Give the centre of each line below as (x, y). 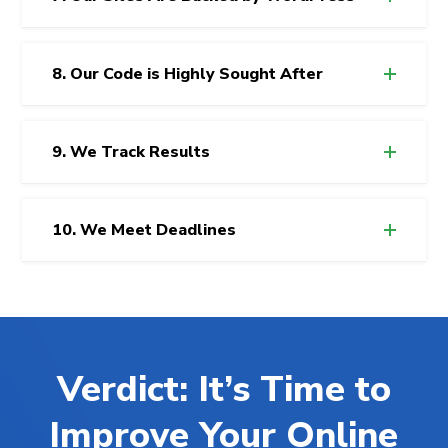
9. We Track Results (131, 151)
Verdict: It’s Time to (223, 389)
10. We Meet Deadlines (144, 229)
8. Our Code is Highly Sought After (188, 73)
